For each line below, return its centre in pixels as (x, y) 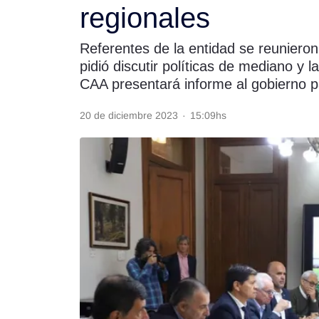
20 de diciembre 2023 (129, 115)
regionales (145, 18)
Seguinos (114, 108)
